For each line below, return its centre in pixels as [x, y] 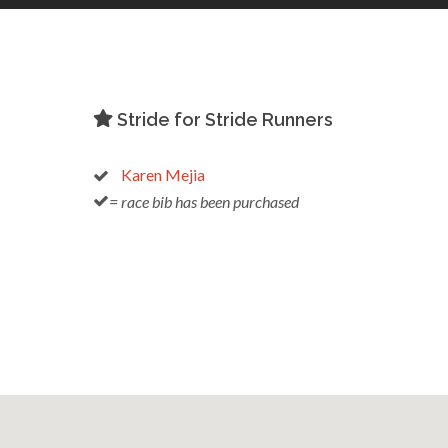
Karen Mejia [162, 174]
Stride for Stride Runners [222, 119]
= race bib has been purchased [203, 201]
